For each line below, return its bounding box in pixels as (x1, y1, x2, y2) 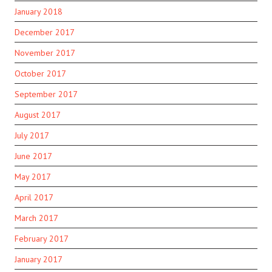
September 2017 (15, 89, 78, 100)
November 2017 (15, 47, 75, 59)
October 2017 (15, 68, 66, 80)
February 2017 (15, 233, 69, 245)
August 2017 (15, 109, 61, 121)
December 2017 (15, 27, 75, 38)
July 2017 (15, 130, 49, 141)
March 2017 (15, 212, 58, 224)
